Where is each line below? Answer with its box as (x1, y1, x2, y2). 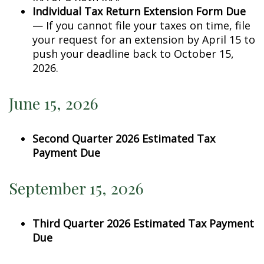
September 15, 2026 (9, 177, 144, 199)
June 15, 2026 (9, 93, 98, 114)
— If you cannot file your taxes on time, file (32, 18, 250, 32)
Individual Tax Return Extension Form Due (32, 4, 246, 18)
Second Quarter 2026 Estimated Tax (32, 131, 215, 146)
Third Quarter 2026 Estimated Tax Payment (32, 216, 254, 230)
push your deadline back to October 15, (32, 47, 234, 61)
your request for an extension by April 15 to (32, 32, 255, 47)
